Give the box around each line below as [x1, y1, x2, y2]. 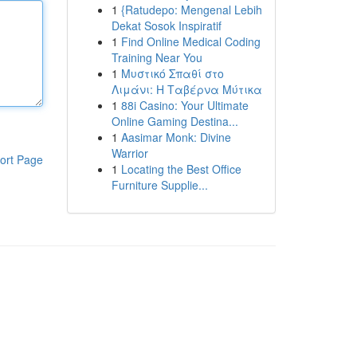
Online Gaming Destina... [111, 113, 238, 129]
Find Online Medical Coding [120, 33, 261, 49]
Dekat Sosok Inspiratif [111, 18, 222, 33]
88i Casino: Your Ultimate [120, 97, 249, 113]
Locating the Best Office [120, 161, 241, 177]
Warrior [111, 145, 148, 161]
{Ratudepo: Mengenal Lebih [120, 2, 262, 18]
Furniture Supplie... [111, 177, 208, 193]
